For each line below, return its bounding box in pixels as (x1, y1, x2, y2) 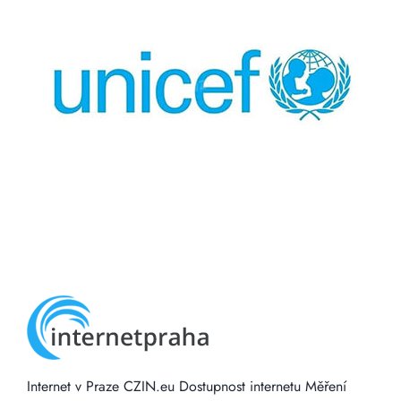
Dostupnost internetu (178, 376, 301, 397)
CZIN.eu (123, 376, 175, 397)
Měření (304, 376, 346, 397)
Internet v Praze (26, 376, 119, 397)
